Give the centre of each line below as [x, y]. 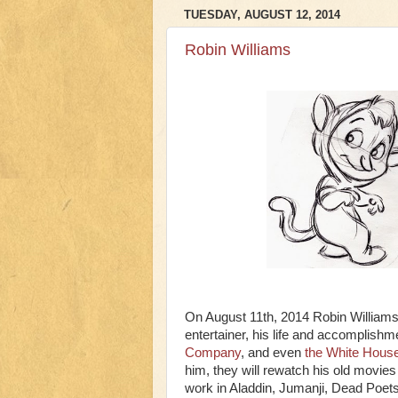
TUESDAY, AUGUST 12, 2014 [262, 14]
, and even [273, 352]
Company [213, 352]
